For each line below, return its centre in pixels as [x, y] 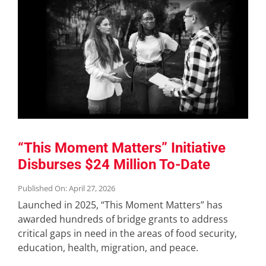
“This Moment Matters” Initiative [121, 148]
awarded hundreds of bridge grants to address [123, 219]
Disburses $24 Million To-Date [114, 164]
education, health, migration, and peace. [108, 247]
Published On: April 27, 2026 [66, 188]
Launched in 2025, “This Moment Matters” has [120, 205]
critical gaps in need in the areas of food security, [127, 233]
